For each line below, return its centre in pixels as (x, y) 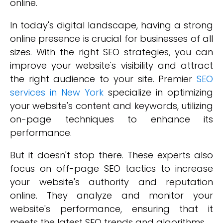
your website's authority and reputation (111, 182)
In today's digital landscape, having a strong (111, 25)
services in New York (57, 92)
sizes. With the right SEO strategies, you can (111, 52)
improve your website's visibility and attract (111, 65)
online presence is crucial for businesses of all (111, 39)
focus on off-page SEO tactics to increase (111, 168)
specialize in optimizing (158, 92)
